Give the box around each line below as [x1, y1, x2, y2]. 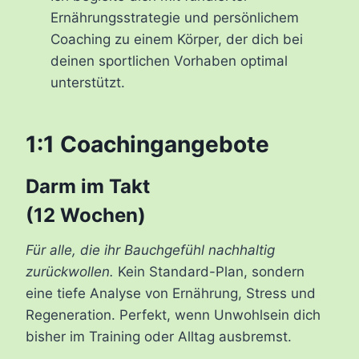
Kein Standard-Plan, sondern [114, 264, 305, 280]
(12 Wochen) [26, 204, 146, 228]
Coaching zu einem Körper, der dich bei [50, 31, 303, 48]
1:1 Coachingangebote [26, 131, 269, 159]
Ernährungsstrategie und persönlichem [50, 10, 299, 26]
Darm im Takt [26, 175, 150, 199]
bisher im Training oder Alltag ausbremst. [26, 329, 292, 345]
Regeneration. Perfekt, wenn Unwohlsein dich [26, 307, 321, 324]
